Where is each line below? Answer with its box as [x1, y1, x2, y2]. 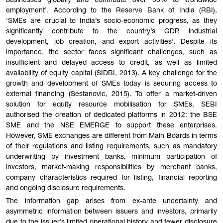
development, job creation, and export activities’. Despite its [6, 38, 217, 46]
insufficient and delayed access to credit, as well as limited [6, 59, 217, 67]
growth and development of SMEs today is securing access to [6, 80, 217, 88]
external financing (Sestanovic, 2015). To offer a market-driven [6, 91, 217, 98]
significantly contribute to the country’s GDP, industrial [6, 28, 217, 35]
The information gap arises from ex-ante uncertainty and [6, 198, 217, 205]
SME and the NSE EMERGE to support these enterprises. [6, 122, 217, 129]
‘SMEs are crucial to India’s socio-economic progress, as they [6, 17, 217, 25]
